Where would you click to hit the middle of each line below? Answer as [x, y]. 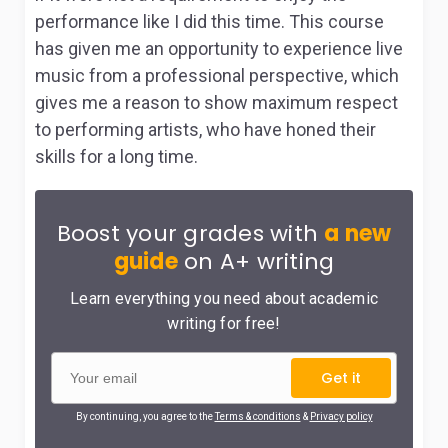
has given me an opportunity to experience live [219, 48]
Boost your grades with [190, 233]
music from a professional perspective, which [217, 75]
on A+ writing [256, 261]
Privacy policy [341, 416]
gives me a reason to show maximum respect [216, 102]
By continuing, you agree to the [145, 416]
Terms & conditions [257, 416]
